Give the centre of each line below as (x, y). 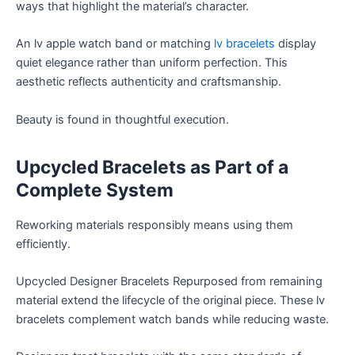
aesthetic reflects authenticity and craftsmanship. (149, 82)
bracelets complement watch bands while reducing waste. (172, 319)
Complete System (95, 190)
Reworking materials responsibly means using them (155, 225)
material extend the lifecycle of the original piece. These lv (170, 300)
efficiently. (43, 244)
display (296, 44)
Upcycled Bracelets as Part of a (152, 167)
